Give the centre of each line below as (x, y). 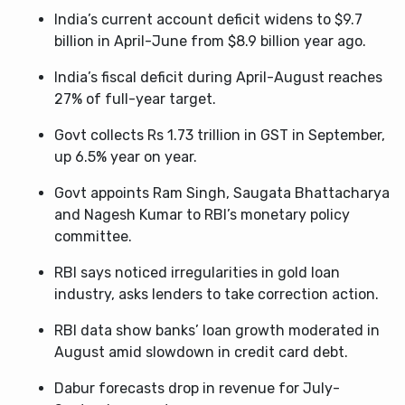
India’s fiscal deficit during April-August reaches (218, 77)
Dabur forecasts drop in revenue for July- (197, 388)
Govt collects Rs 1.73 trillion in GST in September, (220, 135)
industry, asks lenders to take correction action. (217, 294)
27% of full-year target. (135, 99)
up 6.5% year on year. (126, 157)
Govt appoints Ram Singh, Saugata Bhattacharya (222, 193)
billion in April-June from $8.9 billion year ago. (210, 41)
